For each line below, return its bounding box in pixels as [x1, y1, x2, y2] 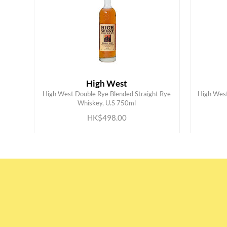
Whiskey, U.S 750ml [78, 99, 136, 107]
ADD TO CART [74, 94, 123, 101]
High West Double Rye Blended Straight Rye [43, 90, 171, 98]
